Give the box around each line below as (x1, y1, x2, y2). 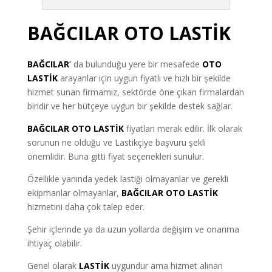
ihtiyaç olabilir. (27, 237, 82, 249)
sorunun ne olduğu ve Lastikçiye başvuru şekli (27, 136, 206, 148)
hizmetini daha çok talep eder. (27, 200, 144, 212)
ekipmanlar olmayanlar (27, 186, 117, 199)
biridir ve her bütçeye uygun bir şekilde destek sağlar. (27, 100, 233, 112)
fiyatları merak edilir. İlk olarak (126, 122, 242, 134)
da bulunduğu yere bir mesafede (73, 58, 200, 70)
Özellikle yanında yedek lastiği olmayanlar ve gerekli (27, 172, 228, 185)
